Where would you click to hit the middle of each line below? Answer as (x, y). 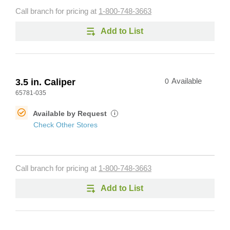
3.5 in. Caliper (45, 82)
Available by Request (71, 113)
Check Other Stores (65, 125)
